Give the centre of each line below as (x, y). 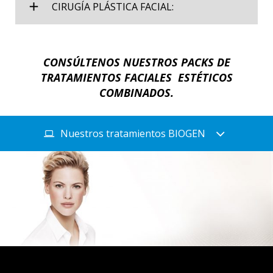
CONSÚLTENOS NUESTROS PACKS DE (136, 62)
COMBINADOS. (136, 92)
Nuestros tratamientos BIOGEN (133, 133)
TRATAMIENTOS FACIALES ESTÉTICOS (136, 77)
